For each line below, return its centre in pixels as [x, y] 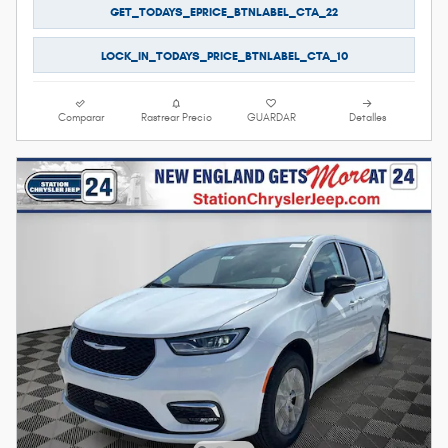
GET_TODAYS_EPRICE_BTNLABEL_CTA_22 [224, 11]
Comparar [80, 118]
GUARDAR [272, 118]
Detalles [367, 118]
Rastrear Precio [176, 118]
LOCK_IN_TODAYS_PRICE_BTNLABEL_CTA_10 [224, 55]
